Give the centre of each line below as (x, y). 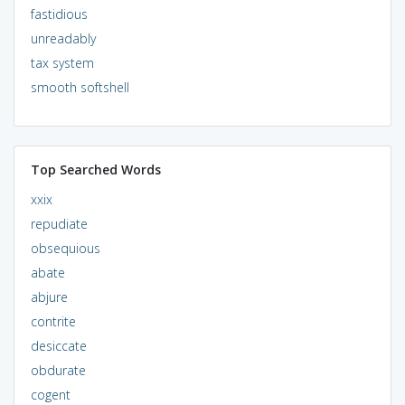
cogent (50, 394)
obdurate (58, 370)
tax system (62, 62)
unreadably (63, 38)
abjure (49, 297)
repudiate (59, 223)
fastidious (59, 14)
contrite (53, 321)
